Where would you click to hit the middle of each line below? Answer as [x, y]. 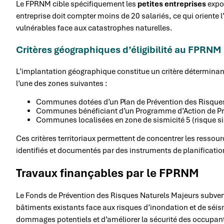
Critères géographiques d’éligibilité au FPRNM [118, 49]
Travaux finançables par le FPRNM [107, 173]
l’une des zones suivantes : [62, 83]
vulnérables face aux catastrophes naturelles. [94, 28]
